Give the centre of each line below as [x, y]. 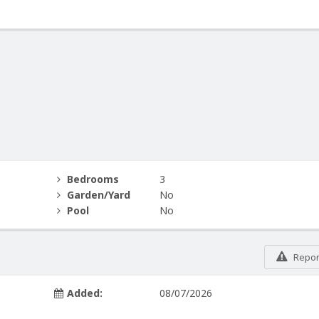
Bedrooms [93, 179]
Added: [85, 293]
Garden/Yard [99, 194]
